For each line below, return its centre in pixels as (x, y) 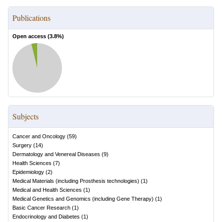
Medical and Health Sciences (47, 190)
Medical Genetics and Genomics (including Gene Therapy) (83, 199)
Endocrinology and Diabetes (46, 217)
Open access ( (31, 36)
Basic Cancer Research (41, 208)
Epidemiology (28, 172)
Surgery (22, 145)
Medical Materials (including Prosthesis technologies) (76, 181)
